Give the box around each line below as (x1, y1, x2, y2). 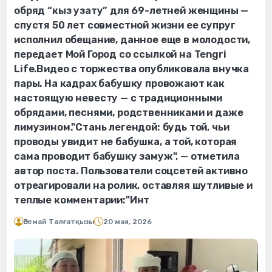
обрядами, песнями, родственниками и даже (14, 106, 243, 118)
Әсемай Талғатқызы (23, 217, 94, 226)
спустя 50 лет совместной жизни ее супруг (14, 19, 236, 31)
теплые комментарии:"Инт (14, 194, 150, 206)
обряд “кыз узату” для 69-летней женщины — (14, 4, 249, 16)
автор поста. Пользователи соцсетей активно (14, 165, 248, 177)
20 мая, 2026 (103, 217, 152, 226)
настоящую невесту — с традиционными (14, 92, 223, 104)
